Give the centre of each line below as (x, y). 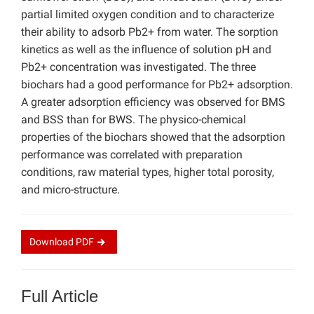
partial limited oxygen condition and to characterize (148, 15)
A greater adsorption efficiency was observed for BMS (153, 102)
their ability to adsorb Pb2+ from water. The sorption (150, 32)
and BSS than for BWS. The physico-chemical (134, 120)
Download (53, 242)
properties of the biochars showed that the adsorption (153, 137)
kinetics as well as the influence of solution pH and (146, 50)
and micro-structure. (70, 190)
